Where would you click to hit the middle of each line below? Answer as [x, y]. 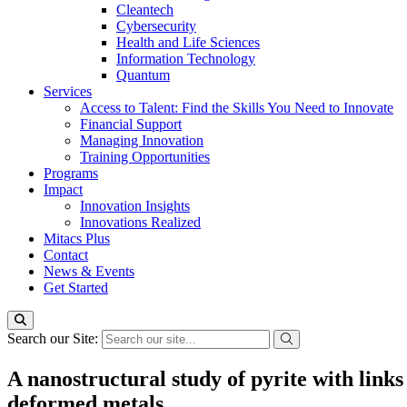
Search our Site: [55, 338]
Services [68, 91]
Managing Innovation [142, 140]
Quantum [143, 75]
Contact [66, 255]
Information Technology [186, 59]
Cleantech [145, 10]
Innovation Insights [135, 206]
